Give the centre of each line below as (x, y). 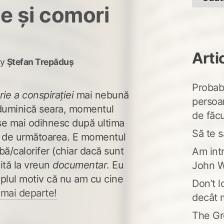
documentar (80, 165)
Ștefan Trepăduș (40, 61)
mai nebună (101, 95)
